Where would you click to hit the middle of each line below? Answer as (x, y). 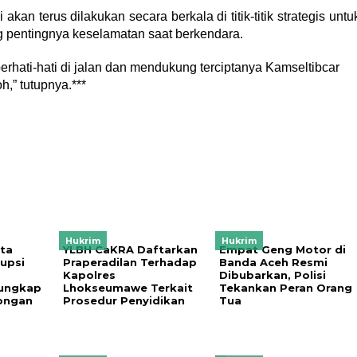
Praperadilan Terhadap (129, 262)
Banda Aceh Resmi (273, 262)
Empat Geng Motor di (282, 249)
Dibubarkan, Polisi (272, 275)
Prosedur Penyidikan (124, 300)
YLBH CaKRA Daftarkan (130, 249)
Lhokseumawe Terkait (127, 288)
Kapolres (89, 275)
